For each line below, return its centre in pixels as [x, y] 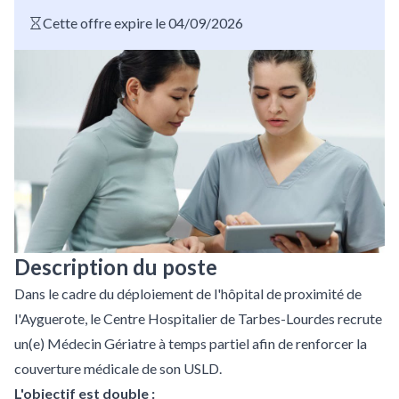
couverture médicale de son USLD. [118, 368]
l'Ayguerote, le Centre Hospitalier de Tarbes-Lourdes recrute [198, 318]
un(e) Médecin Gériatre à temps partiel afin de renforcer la [191, 343]
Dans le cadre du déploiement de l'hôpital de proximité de [188, 293]
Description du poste [116, 267]
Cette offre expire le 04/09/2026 [143, 23]
